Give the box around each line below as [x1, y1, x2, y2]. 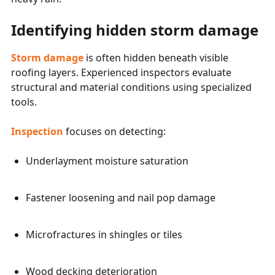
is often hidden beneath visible [86, 50, 228, 64]
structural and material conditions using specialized [11, 80, 252, 94]
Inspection [11, 124, 63, 138]
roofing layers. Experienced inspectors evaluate [11, 65, 231, 79]
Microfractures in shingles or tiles [26, 227, 182, 241]
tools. [11, 95, 37, 109]
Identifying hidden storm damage [11, 19, 258, 40]
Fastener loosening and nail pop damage [26, 190, 215, 204]
